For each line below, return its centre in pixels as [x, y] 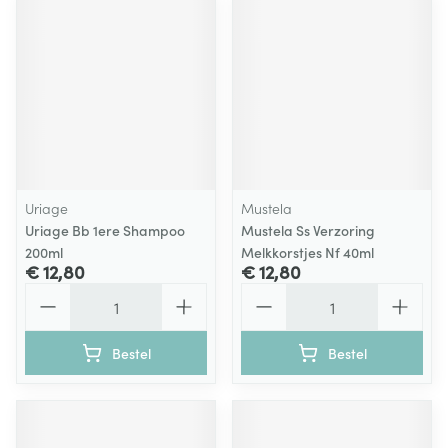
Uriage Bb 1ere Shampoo [105, 230]
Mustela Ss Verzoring [308, 230]
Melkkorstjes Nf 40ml [307, 252]
